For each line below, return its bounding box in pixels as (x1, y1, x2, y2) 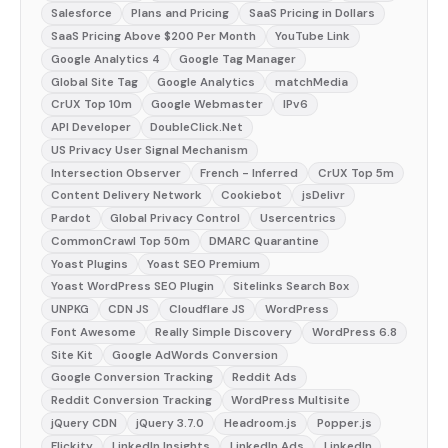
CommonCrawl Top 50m (50, 233, 190, 249)
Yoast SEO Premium (147, 256, 261, 272)
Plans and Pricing (131, 6, 230, 22)
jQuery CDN (50, 415, 117, 431)
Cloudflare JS (168, 302, 245, 318)
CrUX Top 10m (50, 97, 132, 113)
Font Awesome (50, 324, 136, 340)
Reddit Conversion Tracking (50, 393, 212, 409)
